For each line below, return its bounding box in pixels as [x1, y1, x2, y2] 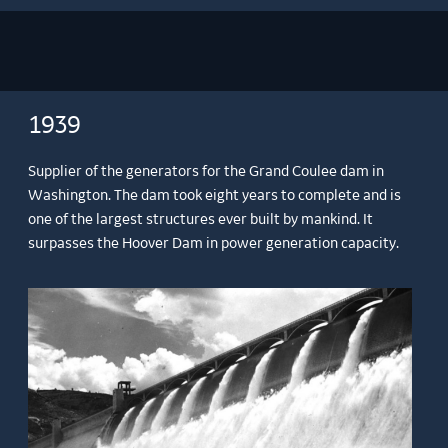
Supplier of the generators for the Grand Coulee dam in [28, 163, 385, 180]
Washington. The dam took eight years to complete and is [28, 187, 402, 204]
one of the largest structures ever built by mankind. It [28, 211, 374, 228]
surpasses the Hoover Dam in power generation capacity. [28, 235, 400, 252]
